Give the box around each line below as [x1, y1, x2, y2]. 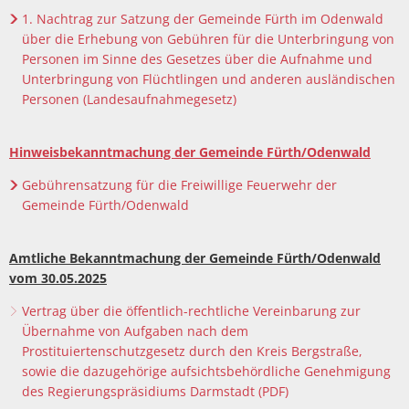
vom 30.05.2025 [9, 269, 107, 287]
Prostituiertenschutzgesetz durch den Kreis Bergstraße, [21, 342, 362, 360]
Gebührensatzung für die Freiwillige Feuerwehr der [21, 176, 337, 194]
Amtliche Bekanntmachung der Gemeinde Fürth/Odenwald [9, 249, 381, 267]
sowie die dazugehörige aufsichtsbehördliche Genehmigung [21, 362, 391, 380]
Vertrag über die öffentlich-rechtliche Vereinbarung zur [21, 302, 361, 320]
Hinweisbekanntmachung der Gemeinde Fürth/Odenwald [9, 143, 371, 161]
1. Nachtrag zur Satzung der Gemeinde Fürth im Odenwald [21, 10, 383, 27]
